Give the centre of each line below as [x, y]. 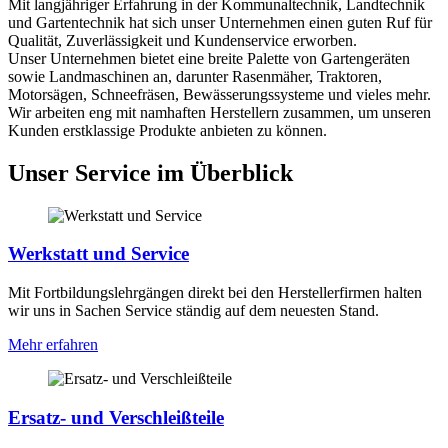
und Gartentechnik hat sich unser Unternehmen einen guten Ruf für [220, 22]
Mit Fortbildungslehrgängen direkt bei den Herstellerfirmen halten [215, 292]
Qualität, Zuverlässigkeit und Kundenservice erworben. [182, 40]
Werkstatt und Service [98, 254]
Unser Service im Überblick [150, 172]
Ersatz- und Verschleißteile [116, 417]
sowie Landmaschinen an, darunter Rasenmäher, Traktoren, [195, 76]
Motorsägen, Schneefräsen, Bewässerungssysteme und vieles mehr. [219, 94]
